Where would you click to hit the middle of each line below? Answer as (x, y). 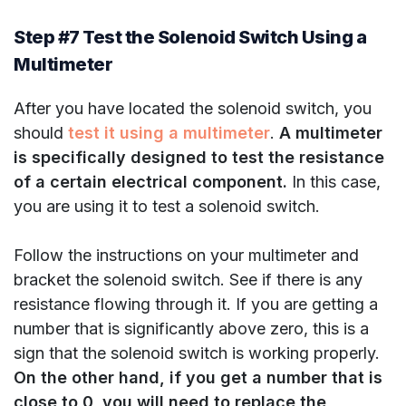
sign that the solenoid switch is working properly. (197, 353)
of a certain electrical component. (150, 182)
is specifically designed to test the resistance (199, 158)
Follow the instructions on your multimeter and (186, 256)
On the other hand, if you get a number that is (198, 378)
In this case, (334, 182)
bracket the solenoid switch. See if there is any (188, 280)
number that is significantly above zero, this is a (191, 329)
